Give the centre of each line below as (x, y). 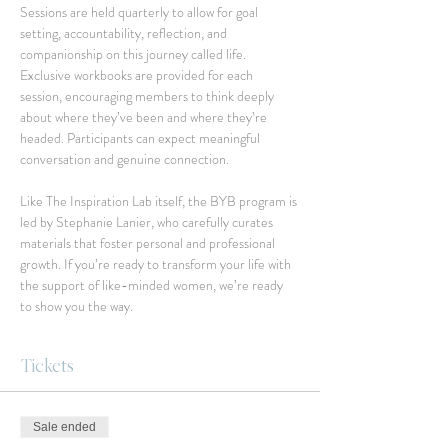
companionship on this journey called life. (134, 54)
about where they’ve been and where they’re (145, 117)
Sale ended (64, 427)
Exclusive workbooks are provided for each (138, 75)
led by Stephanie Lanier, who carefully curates (148, 222)
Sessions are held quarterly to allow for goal (140, 12)
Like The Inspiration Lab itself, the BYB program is (160, 201)
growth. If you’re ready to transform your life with (157, 264)
